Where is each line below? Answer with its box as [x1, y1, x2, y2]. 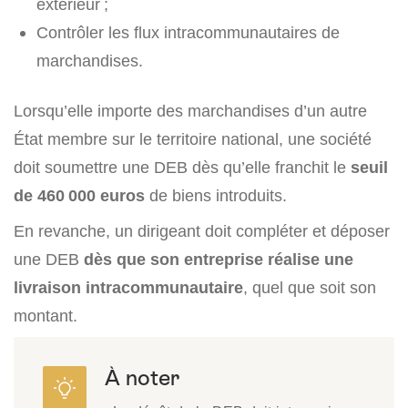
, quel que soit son [243, 278, 376, 298]
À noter [105, 365, 179, 391]
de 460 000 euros [14, 186, 145, 206]
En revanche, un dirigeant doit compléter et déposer [14, 221, 390, 241]
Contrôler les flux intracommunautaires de [36, 23, 340, 43]
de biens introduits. [145, 186, 287, 206]
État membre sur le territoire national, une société [14, 129, 372, 149]
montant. [14, 306, 77, 326]
